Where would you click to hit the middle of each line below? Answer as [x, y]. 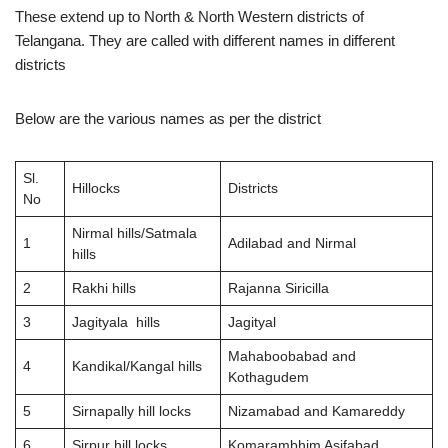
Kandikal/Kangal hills [136, 366]
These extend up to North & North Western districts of [189, 16]
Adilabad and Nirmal [291, 243]
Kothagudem [268, 377]
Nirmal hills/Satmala [134, 233]
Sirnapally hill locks [131, 411]
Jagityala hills [115, 322]
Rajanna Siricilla [278, 288]
